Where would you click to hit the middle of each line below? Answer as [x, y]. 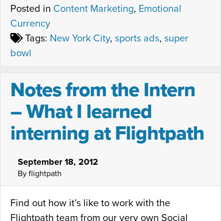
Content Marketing [93, 9]
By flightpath [40, 173]
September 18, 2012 [58, 162]
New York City [80, 38]
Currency [30, 23]
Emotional [160, 9]
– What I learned [81, 111]
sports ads [137, 38]
